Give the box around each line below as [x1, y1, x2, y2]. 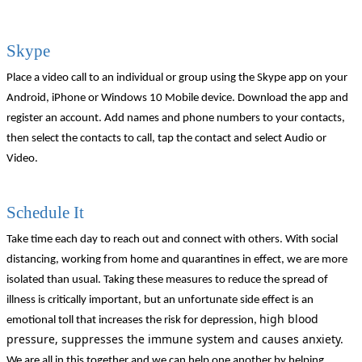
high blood [259, 311, 318, 327]
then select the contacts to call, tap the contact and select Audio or [6, 133, 326, 145]
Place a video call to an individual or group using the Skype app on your [6, 72, 347, 85]
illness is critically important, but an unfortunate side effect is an [6, 294, 314, 307]
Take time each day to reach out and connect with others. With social [6, 234, 338, 246]
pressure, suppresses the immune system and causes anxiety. [6, 331, 343, 347]
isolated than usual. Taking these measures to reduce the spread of [6, 274, 328, 287]
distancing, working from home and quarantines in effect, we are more [6, 254, 347, 267]
